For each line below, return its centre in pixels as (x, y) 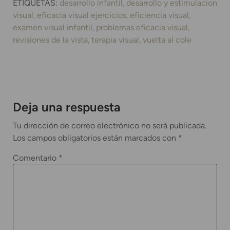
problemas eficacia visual (142, 27)
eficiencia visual (159, 15)
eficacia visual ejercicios (82, 15)
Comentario (36, 158)
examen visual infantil (53, 27)
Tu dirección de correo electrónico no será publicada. (110, 125)
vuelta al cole (167, 40)
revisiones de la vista (50, 40)
